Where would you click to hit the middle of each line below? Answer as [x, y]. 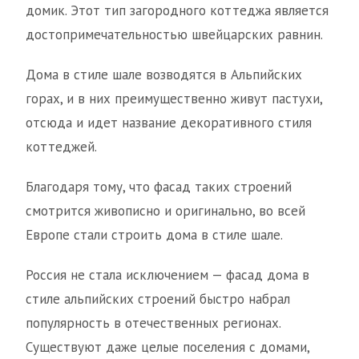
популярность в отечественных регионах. [153, 323]
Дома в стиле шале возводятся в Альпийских [164, 75]
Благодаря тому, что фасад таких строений [159, 187]
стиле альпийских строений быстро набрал [158, 299]
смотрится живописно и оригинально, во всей [165, 211]
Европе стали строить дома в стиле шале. [154, 235]
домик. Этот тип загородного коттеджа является [177, 11]
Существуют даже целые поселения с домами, [167, 347]
